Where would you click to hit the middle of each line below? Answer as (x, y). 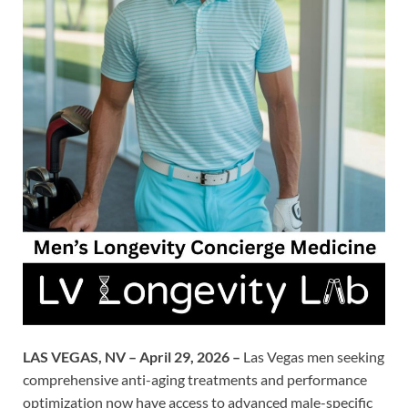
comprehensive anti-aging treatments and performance (195, 379)
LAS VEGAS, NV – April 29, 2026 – (133, 356)
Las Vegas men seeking (314, 356)
